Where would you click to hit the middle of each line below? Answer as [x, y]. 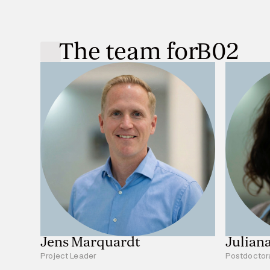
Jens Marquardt [90, 243]
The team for [129, 52]
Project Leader [69, 255]
